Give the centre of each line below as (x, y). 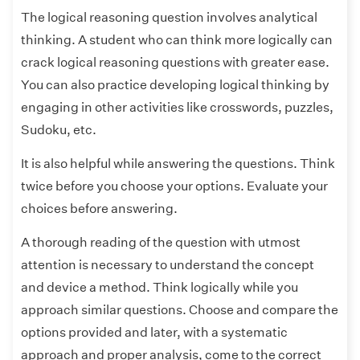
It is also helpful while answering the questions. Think (178, 164)
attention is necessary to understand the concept (168, 265)
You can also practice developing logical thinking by (175, 85)
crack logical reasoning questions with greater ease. (175, 63)
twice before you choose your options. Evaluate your (174, 186)
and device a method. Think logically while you (160, 288)
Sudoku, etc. (60, 130)
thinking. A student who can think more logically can (177, 40)
